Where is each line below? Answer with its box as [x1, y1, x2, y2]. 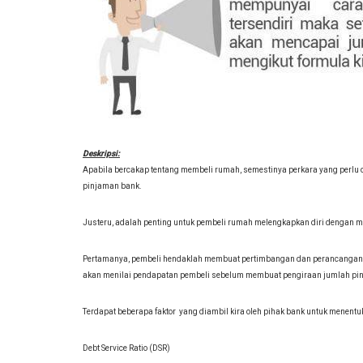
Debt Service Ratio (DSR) [83, 344, 170, 352]
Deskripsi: [83, 149, 120, 158]
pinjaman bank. [83, 181, 142, 190]
